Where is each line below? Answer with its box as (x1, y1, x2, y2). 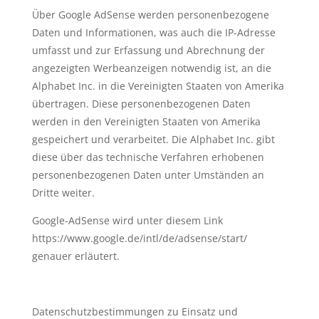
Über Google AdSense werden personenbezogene (31, 8, 269, 21)
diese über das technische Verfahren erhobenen (31, 150, 264, 164)
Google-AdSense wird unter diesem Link (31, 214, 223, 227)
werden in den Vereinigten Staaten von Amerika (31, 115, 261, 128)
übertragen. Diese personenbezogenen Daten (31, 97, 251, 110)
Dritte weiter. (31, 186, 95, 199)
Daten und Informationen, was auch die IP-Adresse (31, 26, 276, 39)
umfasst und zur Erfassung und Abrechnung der (31, 43, 265, 57)
